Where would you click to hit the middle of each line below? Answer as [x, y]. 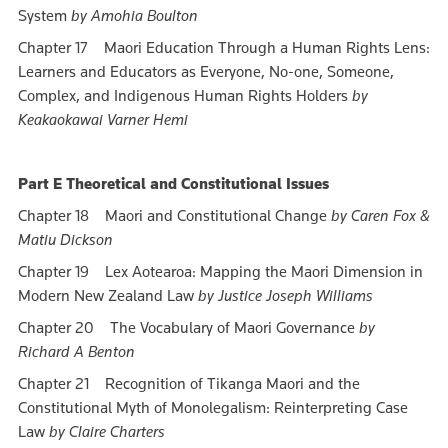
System [44, 16]
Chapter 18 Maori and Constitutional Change [174, 216]
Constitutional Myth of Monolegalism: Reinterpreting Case [213, 408]
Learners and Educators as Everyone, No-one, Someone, [206, 72]
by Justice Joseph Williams [285, 296]
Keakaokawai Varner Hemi [103, 120]
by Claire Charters [107, 432]
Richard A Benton [76, 352]
